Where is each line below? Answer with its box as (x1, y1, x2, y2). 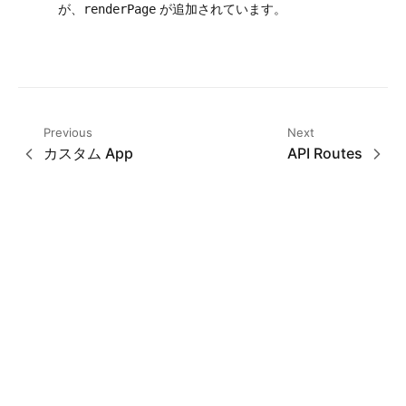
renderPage (83, 2, 156, 16)
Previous (43, 125, 92, 140)
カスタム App (43, 144, 133, 162)
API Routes (287, 144, 362, 162)
